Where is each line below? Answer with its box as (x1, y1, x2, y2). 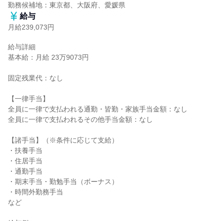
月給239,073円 (8, 23, 54, 31)
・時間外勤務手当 (8, 188, 63, 196)
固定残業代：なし (8, 74, 63, 82)
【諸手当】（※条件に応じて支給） (8, 136, 118, 144)
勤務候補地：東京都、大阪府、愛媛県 (8, 1, 125, 9)
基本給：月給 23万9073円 (8, 53, 89, 61)
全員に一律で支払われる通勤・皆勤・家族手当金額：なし (8, 105, 187, 113)
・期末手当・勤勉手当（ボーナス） (8, 178, 118, 185)
